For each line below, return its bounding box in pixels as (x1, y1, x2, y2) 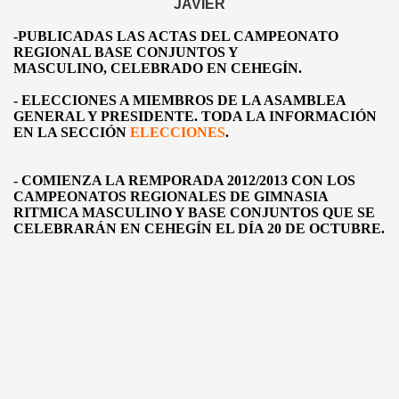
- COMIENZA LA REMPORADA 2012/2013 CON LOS (13, 173, 355, 188)
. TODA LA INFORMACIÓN (194, 109, 377, 124)
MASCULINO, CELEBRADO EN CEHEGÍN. (13, 61, 302, 76)
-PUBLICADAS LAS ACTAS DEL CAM (13, 28, 268, 44)
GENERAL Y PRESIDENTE (13, 109, 194, 124)
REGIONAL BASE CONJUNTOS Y (13, 45, 238, 60)
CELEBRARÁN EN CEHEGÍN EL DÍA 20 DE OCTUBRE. (13, 221, 385, 236)
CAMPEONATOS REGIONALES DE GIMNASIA (13, 189, 328, 204)
